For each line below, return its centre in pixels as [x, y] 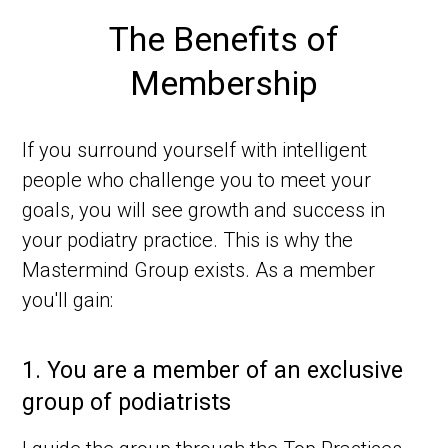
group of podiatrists [127, 403]
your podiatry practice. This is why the [188, 240]
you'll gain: [68, 300]
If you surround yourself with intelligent [195, 150]
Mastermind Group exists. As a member [199, 270]
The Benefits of [224, 39]
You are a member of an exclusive [225, 371]
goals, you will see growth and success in [204, 210]
